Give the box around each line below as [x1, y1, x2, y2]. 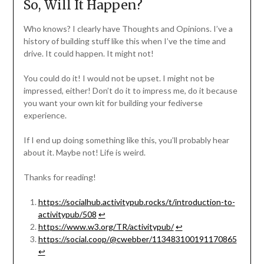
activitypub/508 [38, 209, 97, 220]
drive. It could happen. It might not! [23, 48, 154, 59]
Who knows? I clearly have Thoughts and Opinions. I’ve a [23, 24, 233, 34]
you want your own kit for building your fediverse [23, 98, 203, 108]
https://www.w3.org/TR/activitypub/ [38, 222, 174, 232]
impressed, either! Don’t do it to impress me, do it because [23, 85, 237, 96]
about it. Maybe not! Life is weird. [23, 147, 146, 158]
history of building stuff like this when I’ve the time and [23, 36, 226, 47]
